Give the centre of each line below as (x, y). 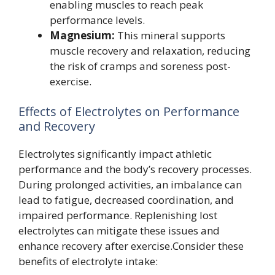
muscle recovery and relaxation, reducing (150, 50)
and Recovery (57, 126)
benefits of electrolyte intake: (88, 261)
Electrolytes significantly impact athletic (115, 154)
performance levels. (97, 20)
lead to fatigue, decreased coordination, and (126, 200)
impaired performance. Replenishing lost (118, 215)
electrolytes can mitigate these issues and (119, 230)
